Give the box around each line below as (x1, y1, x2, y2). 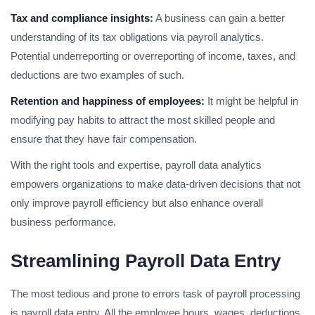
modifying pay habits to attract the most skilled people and (11, 114, 275, 127)
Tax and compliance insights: (11, 12, 153, 25)
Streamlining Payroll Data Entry (11, 250, 281, 272)
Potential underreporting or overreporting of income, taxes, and (11, 50, 295, 63)
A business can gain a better (153, 12, 285, 25)
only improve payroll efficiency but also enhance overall (11, 197, 263, 210)
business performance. (11, 216, 116, 229)
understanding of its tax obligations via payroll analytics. (11, 31, 264, 44)
